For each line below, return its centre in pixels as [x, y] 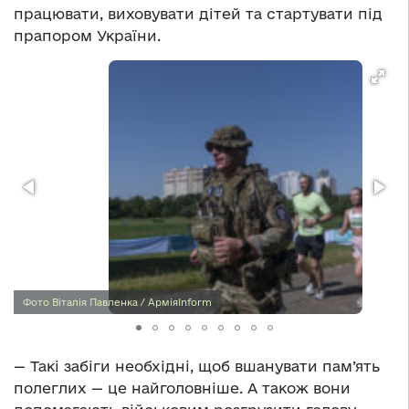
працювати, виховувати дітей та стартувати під [198, 14]
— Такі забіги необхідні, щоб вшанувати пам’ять [197, 367]
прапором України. [87, 36]
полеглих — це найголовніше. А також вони [182, 388]
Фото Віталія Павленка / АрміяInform [117, 303]
